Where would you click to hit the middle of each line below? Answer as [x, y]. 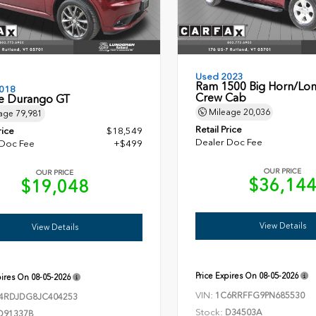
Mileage [225, 113]
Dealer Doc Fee [229, 142]
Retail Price [218, 130]
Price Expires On [227, 276]
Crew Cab [220, 98]
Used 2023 [219, 77]
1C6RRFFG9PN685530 [260, 296]
